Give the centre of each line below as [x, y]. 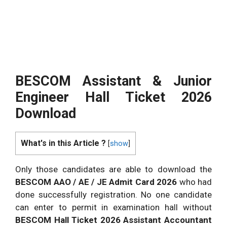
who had [195, 182]
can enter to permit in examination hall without [113, 207]
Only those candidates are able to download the [113, 169]
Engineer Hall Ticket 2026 [113, 97]
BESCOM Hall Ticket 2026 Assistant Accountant [113, 220]
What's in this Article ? [63, 143]
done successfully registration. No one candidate [113, 194]
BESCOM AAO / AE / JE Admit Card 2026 [97, 182]
